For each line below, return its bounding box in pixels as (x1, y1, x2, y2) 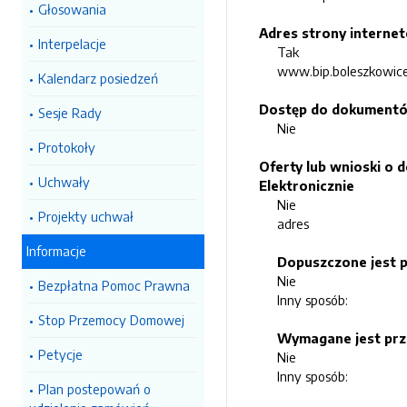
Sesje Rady (38, 104, 102, 121)
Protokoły (38, 139, 95, 155)
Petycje (38, 346, 83, 362)
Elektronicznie (259, 177, 354, 194)
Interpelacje (38, 35, 106, 52)
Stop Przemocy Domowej (38, 312, 184, 328)
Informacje (26, 243, 86, 259)
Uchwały (38, 174, 90, 190)
